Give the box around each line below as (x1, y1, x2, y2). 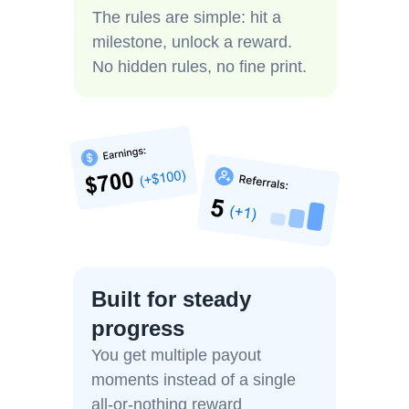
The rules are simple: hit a (92, 8, 281, 26)
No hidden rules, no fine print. (92, 58, 307, 76)
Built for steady (91, 287, 251, 311)
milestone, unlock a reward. (92, 33, 292, 51)
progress (91, 316, 184, 341)
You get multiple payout (91, 346, 261, 364)
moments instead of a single (91, 371, 296, 389)
